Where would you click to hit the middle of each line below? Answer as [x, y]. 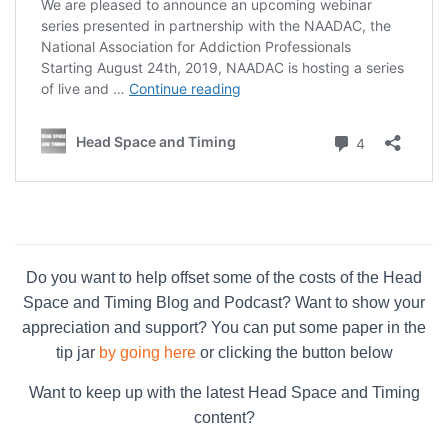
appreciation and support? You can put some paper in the [224, 328]
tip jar [77, 353]
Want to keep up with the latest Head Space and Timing [224, 393]
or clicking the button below [294, 353]
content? [224, 418]
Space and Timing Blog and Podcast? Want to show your [224, 303]
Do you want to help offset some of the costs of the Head [224, 278]
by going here [147, 353]
